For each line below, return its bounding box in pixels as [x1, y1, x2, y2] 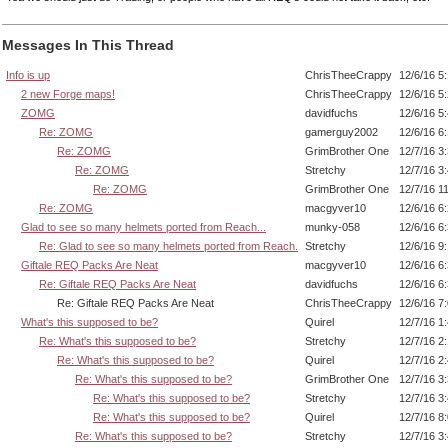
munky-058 [305, 220, 360, 233]
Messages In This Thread [2, 37, 174, 54]
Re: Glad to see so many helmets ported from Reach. [39, 239, 298, 252]
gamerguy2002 [305, 125, 378, 138]
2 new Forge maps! [21, 87, 115, 100]
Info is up [6, 68, 50, 81]
